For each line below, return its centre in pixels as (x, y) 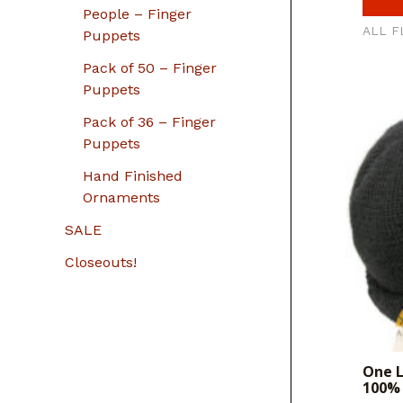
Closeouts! (101, 262)
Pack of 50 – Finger (150, 67)
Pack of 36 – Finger (149, 121)
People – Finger (137, 13)
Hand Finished (133, 175)
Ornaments (121, 197)
